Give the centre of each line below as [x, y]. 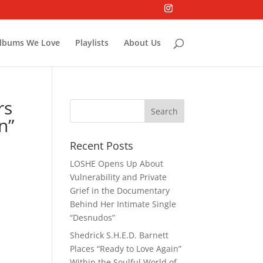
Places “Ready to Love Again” [126, 249]
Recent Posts [102, 146]
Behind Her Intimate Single [123, 204]
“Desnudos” [93, 218]
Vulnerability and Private [119, 177]
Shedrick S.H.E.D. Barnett [119, 235]
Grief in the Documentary [120, 190]
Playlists [92, 42]
